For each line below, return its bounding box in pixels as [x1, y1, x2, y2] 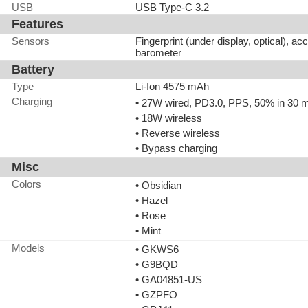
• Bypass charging [135, 142, 217, 154]
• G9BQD [135, 258, 178, 270]
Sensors [12, 35, 49, 47]
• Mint [135, 225, 161, 236]
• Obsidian [135, 179, 181, 191]
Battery [12, 63, 54, 76]
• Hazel [135, 195, 168, 206]
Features [12, 17, 63, 31]
